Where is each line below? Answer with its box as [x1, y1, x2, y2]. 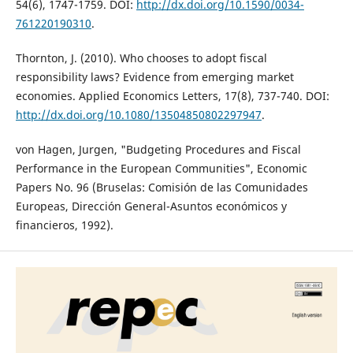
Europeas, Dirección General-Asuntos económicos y [15, 199, 287, 214]
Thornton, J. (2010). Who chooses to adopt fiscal [15, 50, 267, 66]
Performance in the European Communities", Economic [15, 161, 307, 176]
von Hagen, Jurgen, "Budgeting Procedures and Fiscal [15, 142, 301, 158]
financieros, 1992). [15, 217, 113, 233]
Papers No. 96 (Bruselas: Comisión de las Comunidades [15, 180, 308, 195]
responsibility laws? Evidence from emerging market [15, 69, 294, 85]
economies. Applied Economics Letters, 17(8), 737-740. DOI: [15, 88, 329, 104]
